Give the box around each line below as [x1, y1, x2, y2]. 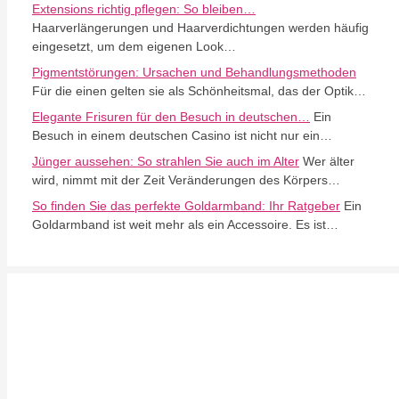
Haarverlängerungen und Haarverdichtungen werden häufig [32, 20, 369, 35]
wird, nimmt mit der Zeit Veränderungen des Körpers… [32, 173, 340, 187]
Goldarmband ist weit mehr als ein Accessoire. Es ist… [32, 217, 338, 232]
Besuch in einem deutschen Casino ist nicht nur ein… [32, 128, 332, 142]
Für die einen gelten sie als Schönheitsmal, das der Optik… [32, 84, 366, 98]
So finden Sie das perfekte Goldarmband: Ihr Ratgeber [32, 199, 340, 213]
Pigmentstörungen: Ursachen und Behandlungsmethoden [32, 65, 356, 79]
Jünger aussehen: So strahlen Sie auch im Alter [32, 154, 299, 168]
